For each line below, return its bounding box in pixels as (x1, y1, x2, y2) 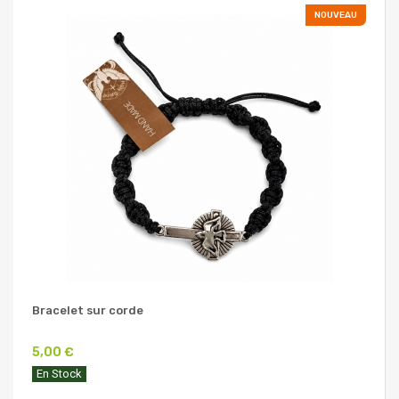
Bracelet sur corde (32, 303, 143, 317)
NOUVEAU (314, 9, 357, 20)
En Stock (37, 366, 82, 380)
